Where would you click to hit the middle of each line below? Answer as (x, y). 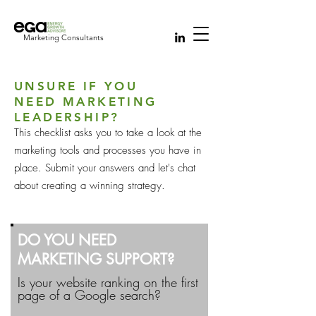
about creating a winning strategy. (90, 186)
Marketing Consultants (63, 37)
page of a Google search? (89, 295)
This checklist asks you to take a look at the (108, 133)
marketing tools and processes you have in (108, 150)
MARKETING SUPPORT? (96, 259)
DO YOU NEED (67, 240)
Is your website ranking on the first (108, 282)
